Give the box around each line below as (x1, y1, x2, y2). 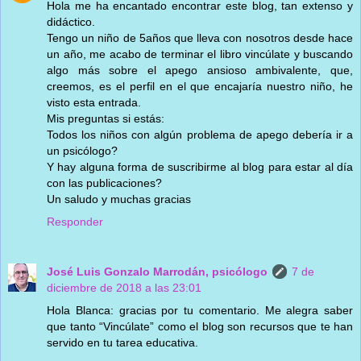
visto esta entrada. (47, 95, 141, 109)
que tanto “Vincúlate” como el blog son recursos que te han (47, 319, 353, 333)
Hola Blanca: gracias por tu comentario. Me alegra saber (47, 303, 353, 317)
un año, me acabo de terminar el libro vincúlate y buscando (47, 47, 353, 60)
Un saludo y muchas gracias (47, 192, 191, 205)
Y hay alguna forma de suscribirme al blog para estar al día (47, 160, 353, 173)
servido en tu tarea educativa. (47, 335, 198, 349)
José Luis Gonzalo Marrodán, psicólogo (47, 264, 268, 278)
